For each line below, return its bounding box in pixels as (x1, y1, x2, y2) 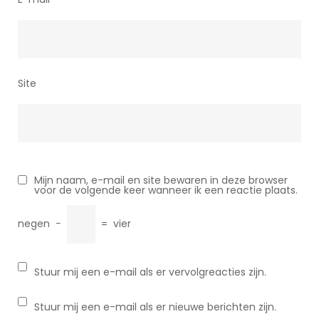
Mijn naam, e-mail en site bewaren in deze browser (34, 173, 288, 187)
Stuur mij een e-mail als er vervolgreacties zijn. (34, 265, 266, 279)
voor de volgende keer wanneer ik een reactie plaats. (34, 183, 298, 197)
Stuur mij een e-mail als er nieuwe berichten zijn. (34, 300, 276, 314)
